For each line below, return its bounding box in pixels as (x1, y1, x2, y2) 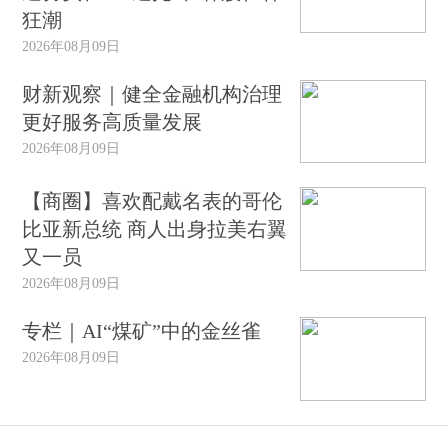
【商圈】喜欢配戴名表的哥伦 (22, 190, 283, 213)
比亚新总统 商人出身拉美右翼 (22, 218, 288, 241)
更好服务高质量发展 (22, 110, 203, 133)
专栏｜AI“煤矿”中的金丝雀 (22, 320, 262, 343)
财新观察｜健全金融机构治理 (22, 82, 283, 105)
